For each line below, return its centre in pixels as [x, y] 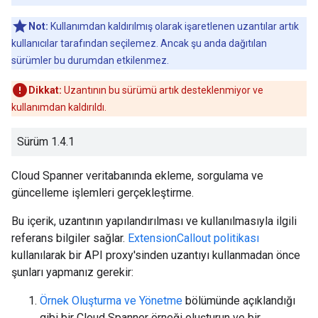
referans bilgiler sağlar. [70, 238]
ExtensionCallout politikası [193, 238]
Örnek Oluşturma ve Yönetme [111, 301]
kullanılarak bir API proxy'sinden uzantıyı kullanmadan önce [156, 255]
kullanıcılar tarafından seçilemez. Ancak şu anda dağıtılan [139, 43]
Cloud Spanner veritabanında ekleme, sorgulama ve [137, 176]
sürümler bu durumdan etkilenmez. [90, 60]
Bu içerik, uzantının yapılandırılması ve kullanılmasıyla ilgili [154, 221]
